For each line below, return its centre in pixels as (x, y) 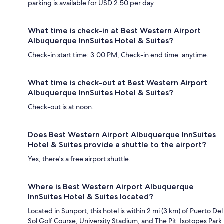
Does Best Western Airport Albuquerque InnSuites (122, 134)
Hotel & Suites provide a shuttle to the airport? (117, 144)
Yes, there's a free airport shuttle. (79, 159)
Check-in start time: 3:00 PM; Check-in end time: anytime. (118, 55)
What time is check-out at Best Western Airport (118, 82)
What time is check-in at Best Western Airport (114, 30)
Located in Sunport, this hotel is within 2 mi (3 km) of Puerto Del (125, 211)
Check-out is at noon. (61, 107)
